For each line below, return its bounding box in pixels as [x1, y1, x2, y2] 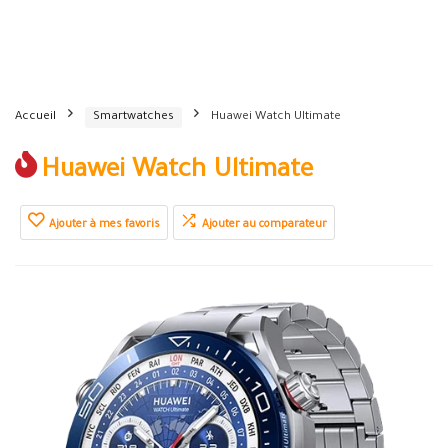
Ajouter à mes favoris [49, 219, 160, 231]
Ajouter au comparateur [202, 219, 327, 231]
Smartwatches [93, 111, 174, 124]
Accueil [15, 111, 56, 124]
